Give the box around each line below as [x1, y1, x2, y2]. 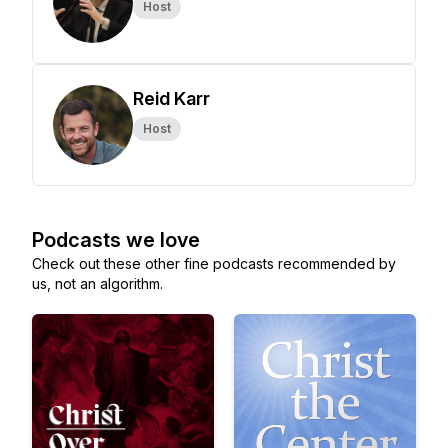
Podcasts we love [32, 228, 200, 252]
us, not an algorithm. [32, 275, 163, 292]
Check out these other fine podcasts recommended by [32, 255, 396, 272]
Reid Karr [133, 88, 210, 109]
